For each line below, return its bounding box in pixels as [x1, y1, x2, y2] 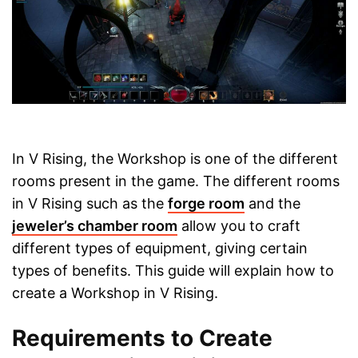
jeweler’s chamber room [12, 217, 177, 235]
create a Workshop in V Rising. [12, 284, 218, 302]
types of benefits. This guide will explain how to [12, 262, 334, 280]
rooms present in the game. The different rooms [12, 173, 340, 190]
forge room [168, 195, 245, 213]
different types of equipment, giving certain [12, 240, 308, 257]
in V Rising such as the [12, 195, 168, 213]
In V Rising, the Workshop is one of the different [12, 150, 338, 168]
